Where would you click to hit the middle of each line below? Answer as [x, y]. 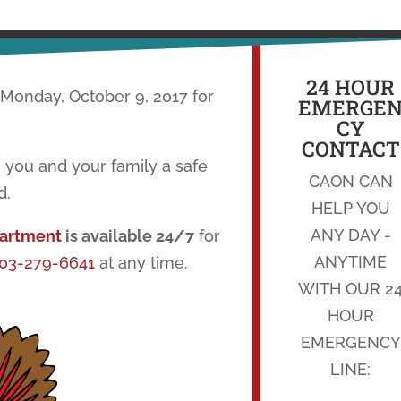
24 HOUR [351, 86]
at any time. [141, 262]
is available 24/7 [128, 235]
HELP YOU [350, 208]
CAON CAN [350, 181]
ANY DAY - [350, 235]
